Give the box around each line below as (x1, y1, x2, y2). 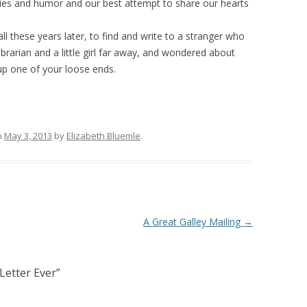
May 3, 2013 (4, 129, 52, 142)
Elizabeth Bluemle (66, 129, 140, 142)
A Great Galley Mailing (143, 214, 243, 228)
